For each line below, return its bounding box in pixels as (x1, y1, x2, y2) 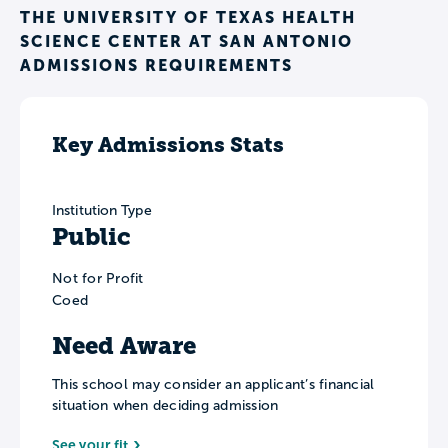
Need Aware (52, 331, 196, 360)
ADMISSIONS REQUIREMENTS (20, 55, 293, 74)
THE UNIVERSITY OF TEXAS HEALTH (20, 7, 356, 26)
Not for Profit (52, 270, 144, 286)
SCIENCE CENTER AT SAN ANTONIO (20, 31, 353, 50)
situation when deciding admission (52, 397, 279, 413)
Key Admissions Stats (52, 131, 284, 157)
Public (52, 222, 131, 251)
